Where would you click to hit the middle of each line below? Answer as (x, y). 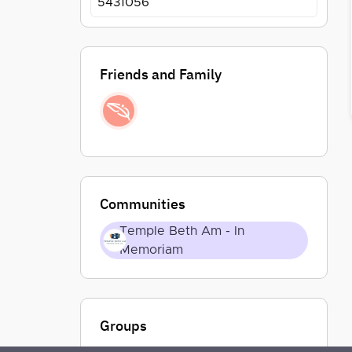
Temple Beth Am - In (182, 231)
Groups (123, 326)
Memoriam (151, 250)
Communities (143, 204)
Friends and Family (161, 74)
